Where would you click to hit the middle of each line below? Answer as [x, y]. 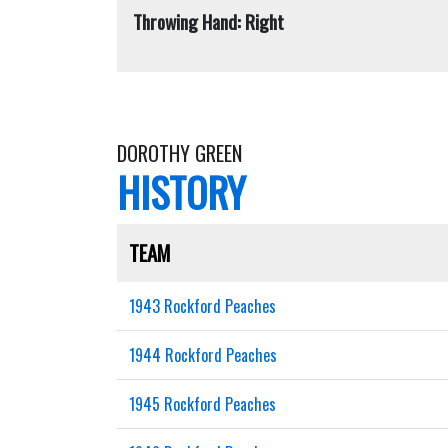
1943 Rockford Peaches [202, 306]
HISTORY [181, 192]
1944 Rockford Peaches [203, 355]
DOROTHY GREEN [179, 153]
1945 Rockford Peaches [202, 404]
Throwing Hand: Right [208, 21]
